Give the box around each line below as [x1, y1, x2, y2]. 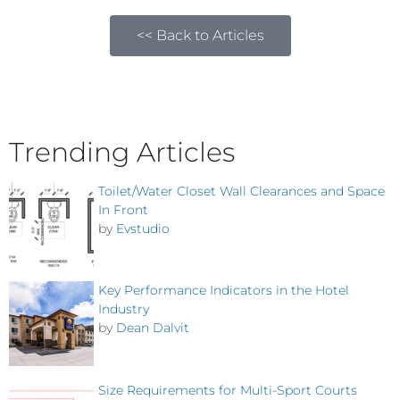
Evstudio [116, 221, 170, 237]
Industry [98, 301, 149, 318]
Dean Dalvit [116, 320, 189, 337]
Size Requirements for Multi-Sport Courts [98, 381, 357, 398]
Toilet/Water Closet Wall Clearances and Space [98, 183, 385, 199]
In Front [98, 202, 148, 218]
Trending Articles [9, 136, 235, 169]
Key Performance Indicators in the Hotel [98, 282, 349, 299]
